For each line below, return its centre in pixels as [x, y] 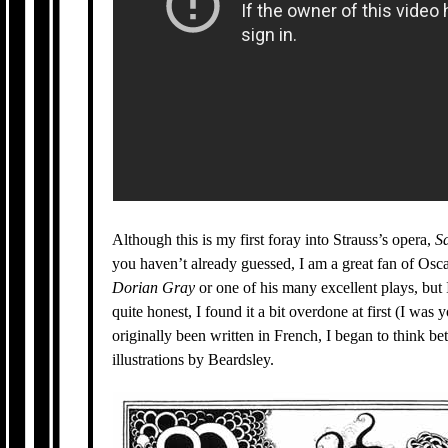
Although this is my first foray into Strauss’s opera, [274, 239]
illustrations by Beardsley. [193, 359]
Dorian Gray [154, 287]
